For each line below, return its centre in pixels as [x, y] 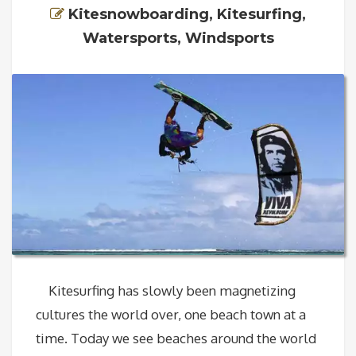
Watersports [130, 38]
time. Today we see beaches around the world [176, 339]
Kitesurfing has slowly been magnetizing [166, 291]
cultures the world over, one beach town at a [171, 315]
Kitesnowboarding [139, 14]
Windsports [229, 38]
